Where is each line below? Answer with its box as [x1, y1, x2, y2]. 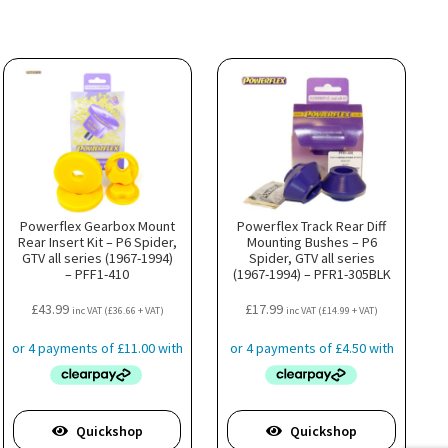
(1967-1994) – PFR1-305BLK [232, 264, 391, 283]
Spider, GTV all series [248, 248, 375, 267]
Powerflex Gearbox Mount [19, 216, 175, 235]
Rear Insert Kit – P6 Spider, [17, 232, 177, 251]
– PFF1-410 [65, 264, 130, 283]
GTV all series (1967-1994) [21, 248, 173, 267]
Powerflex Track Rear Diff [237, 216, 387, 235]
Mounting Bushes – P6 [246, 232, 377, 251]
